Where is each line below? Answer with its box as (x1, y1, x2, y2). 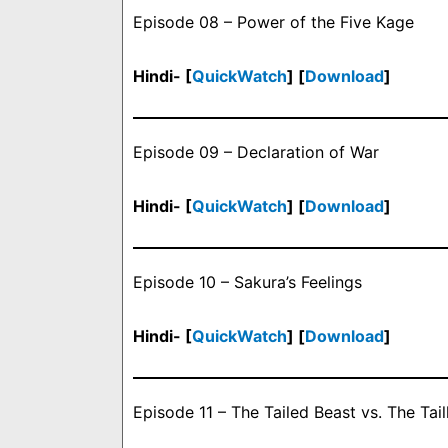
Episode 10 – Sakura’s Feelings (133, 272, 362, 293)
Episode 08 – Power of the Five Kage (133, 12, 414, 33)
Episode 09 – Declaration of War (133, 142, 379, 163)
